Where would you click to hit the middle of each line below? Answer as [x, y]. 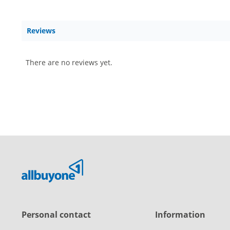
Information [180, 214]
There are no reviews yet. [69, 63]
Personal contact [56, 214]
